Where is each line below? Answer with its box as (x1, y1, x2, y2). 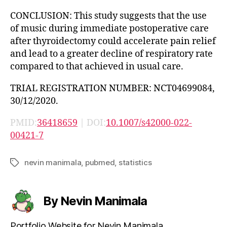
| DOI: (78, 117, 106, 129)
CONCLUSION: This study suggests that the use (10, 10, 207, 22)
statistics (118, 157, 152, 167)
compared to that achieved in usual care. (10, 60, 183, 72)
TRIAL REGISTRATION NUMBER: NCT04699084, (10, 82, 215, 94)
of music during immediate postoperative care (10, 22, 209, 34)
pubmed (85, 157, 115, 167)
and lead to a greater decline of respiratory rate (10, 48, 213, 60)
